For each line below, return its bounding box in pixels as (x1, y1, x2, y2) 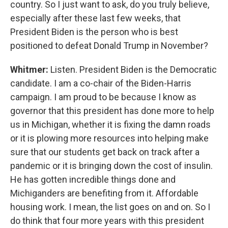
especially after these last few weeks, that (10, 13, 181, 23)
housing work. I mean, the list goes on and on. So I (10, 202, 210, 212)
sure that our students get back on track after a (10, 147, 199, 157)
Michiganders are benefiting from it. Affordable (10, 188, 198, 198)
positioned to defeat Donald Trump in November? (10, 40, 208, 51)
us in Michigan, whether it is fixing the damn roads (10, 119, 211, 130)
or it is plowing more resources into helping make (10, 133, 209, 144)
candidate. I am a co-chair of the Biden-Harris (10, 78, 191, 89)
